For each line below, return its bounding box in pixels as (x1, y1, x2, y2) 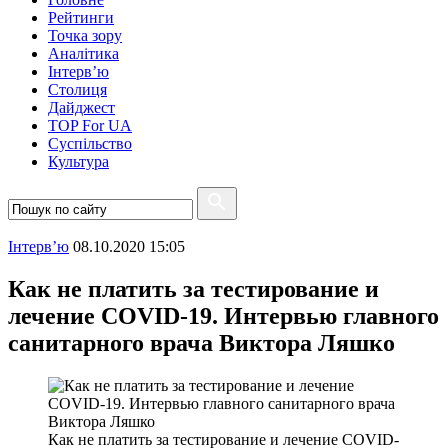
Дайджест (48, 99, 115, 116)
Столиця (48, 81, 107, 98)
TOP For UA (48, 117, 132, 134)
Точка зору (48, 27, 122, 44)
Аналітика (48, 45, 119, 62)
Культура (48, 153, 109, 170)
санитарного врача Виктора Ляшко (8, 329, 395, 356)
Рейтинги (48, 9, 114, 26)
